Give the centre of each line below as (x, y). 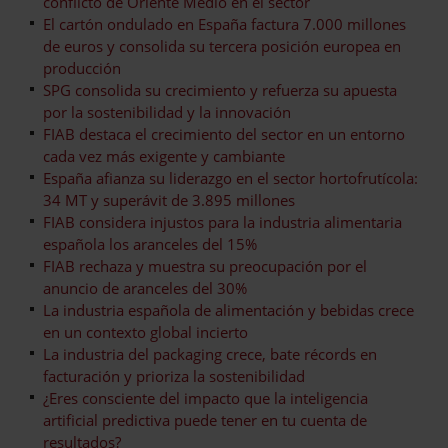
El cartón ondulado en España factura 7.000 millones (224, 23)
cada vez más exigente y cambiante (164, 155)
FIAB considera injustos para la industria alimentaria (222, 221)
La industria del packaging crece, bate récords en (210, 353)
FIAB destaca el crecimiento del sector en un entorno (224, 133)
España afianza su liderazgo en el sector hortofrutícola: (230, 177)
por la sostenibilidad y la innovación (167, 111)
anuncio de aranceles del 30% (145, 287)
